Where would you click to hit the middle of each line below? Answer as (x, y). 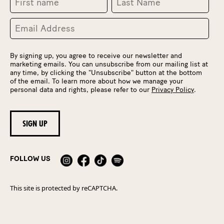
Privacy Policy (173, 90)
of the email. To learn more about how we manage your (96, 81)
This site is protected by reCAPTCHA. (64, 188)
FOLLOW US (30, 159)
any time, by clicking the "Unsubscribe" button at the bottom (106, 73)
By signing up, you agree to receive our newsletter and (96, 56)
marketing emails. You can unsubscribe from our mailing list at (109, 64)
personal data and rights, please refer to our (81, 90)
